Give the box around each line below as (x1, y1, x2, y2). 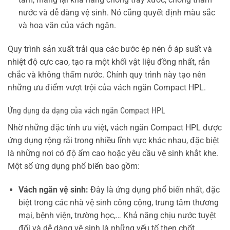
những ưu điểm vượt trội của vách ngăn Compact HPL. (8, 82, 206, 92)
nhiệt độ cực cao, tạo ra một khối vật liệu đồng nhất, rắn (8, 56, 210, 67)
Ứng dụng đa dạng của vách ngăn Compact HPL (8, 106, 165, 116)
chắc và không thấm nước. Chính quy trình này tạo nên (8, 69, 206, 80)
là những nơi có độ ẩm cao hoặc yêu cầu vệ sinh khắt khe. (8, 148, 218, 159)
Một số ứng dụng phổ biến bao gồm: (8, 161, 140, 171)
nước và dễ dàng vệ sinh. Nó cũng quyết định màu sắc (18, 7, 215, 17)
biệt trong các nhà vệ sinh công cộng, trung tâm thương (18, 198, 219, 208)
